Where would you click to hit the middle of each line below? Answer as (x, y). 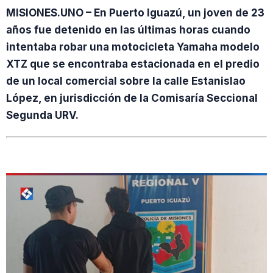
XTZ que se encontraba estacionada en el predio (133, 64)
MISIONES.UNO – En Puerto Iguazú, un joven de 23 (135, 12)
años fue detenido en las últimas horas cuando (128, 30)
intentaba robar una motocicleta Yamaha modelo (133, 47)
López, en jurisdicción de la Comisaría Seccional (132, 98)
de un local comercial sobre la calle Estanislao (126, 81)
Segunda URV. (42, 115)
